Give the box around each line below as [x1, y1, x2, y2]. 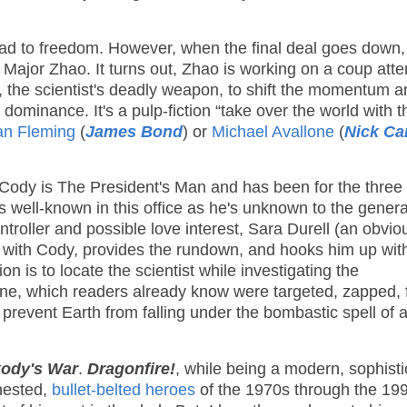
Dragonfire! [87, 360, 175, 379]
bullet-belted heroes [52, 381, 195, 400]
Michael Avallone [212, 122, 334, 141]
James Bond [85, 122, 183, 141]
